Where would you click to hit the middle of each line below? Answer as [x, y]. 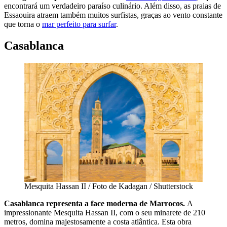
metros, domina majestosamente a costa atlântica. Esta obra [98, 221]
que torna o [23, 24]
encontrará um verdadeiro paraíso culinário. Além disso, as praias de [112, 6]
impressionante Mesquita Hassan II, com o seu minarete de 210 [105, 212]
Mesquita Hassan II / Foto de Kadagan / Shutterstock [109, 186]
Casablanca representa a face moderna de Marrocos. [96, 203]
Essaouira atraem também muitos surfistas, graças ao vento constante [113, 15]
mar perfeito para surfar [79, 24]
